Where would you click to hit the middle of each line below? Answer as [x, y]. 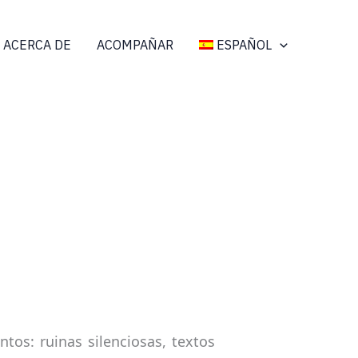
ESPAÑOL [245, 44]
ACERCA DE [37, 44]
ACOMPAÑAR [135, 44]
